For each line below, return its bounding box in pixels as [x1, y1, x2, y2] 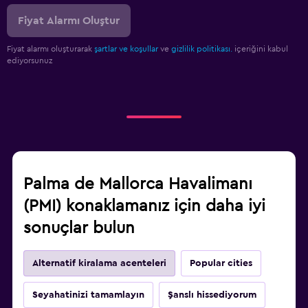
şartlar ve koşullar [94, 45, 158, 54]
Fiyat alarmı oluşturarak [7, 45, 94, 54]
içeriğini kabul [232, 45, 288, 54]
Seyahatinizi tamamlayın [32, 290, 144, 300]
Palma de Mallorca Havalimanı [23, 176, 252, 193]
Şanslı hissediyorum [168, 290, 256, 300]
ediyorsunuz [7, 56, 52, 65]
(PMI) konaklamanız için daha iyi [23, 198, 265, 215]
